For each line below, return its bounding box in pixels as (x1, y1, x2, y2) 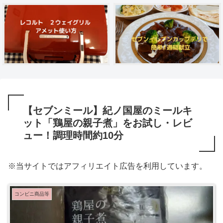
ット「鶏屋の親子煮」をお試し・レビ (23, 117, 192, 128)
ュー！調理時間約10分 (23, 129, 123, 141)
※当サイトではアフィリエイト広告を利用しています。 (8, 161, 207, 170)
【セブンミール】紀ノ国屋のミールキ (23, 105, 192, 116)
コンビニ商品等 (14, 191, 49, 197)
